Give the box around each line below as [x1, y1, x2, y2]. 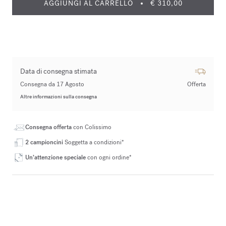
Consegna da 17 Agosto [20, 80, 84, 88]
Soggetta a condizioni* [65, 138, 124, 146]
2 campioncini [25, 138, 65, 146]
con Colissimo [73, 123, 111, 131]
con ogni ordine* [87, 153, 132, 161]
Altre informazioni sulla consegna [20, 93, 97, 100]
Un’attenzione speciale [25, 153, 87, 161]
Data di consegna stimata [20, 67, 97, 76]
